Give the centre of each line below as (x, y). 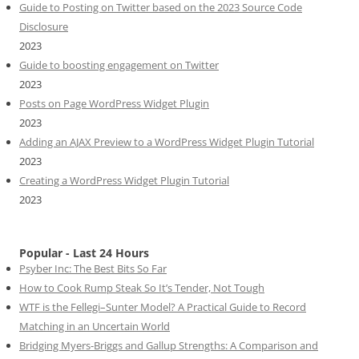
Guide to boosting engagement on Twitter (119, 65)
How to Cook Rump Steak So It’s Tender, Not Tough (142, 287)
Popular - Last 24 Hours (84, 252)
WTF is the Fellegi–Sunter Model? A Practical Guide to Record (163, 307)
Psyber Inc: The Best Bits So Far (93, 268)
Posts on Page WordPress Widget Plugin (114, 103)
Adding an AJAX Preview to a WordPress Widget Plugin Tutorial (167, 141)
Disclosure (44, 26)
